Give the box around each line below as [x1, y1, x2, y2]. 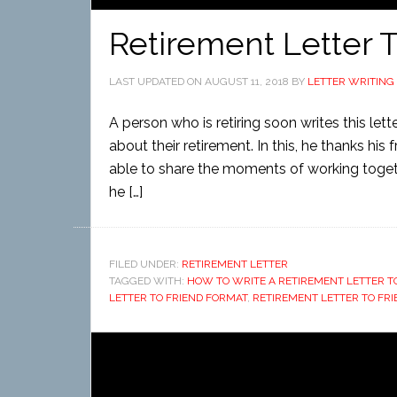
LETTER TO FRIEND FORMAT [109, 292, 247, 304]
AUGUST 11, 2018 [205, 75, 289, 88]
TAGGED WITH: [109, 275, 187, 287]
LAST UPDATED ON [109, 75, 205, 88]
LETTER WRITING [307, 75, 394, 88]
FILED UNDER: [109, 258, 182, 270]
